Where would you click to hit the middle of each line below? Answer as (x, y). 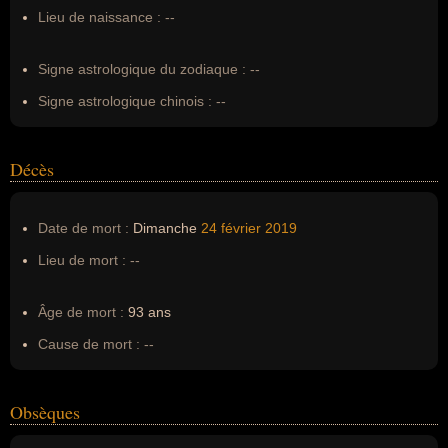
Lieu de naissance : (99, 17)
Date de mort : (83, 228)
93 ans (147, 312)
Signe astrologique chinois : (125, 101)
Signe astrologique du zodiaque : (142, 69)
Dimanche (165, 228)
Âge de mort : (81, 312)
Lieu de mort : (82, 260)
